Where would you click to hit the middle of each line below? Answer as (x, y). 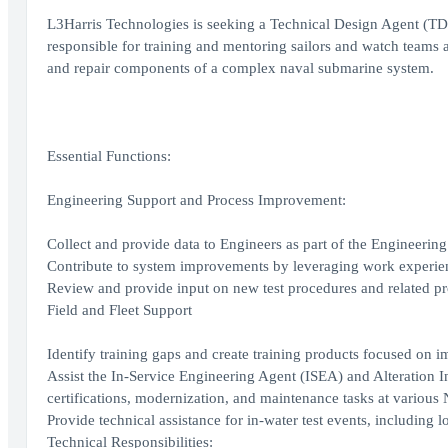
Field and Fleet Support (119, 310)
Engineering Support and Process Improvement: (196, 200)
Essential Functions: (108, 156)
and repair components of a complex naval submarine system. (240, 68)
